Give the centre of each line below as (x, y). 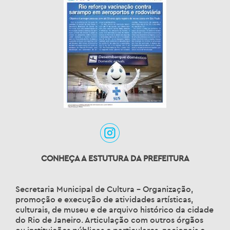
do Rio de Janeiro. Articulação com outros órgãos (109, 220)
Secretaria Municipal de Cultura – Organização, (104, 189)
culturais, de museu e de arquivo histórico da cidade (114, 210)
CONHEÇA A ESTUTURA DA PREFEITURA (115, 158)
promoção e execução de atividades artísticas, (104, 199)
